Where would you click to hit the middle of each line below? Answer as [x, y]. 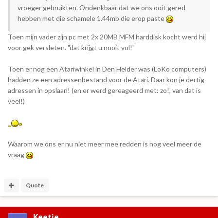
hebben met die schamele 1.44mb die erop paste [92, 18]
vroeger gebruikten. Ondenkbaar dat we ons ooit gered [101, 7]
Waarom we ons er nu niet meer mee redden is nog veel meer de [105, 144]
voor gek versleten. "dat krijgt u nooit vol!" [71, 47]
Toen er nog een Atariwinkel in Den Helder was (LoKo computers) [107, 69]
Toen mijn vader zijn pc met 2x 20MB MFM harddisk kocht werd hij [107, 36]
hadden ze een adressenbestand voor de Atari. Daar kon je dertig [106, 79]
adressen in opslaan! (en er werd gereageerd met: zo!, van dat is [104, 90]
